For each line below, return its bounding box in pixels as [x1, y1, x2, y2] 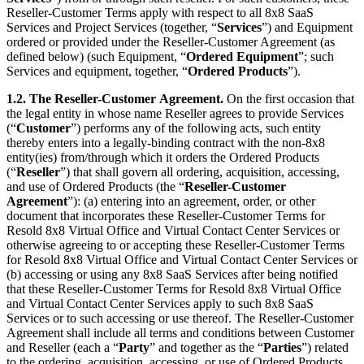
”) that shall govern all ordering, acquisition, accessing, [60, 165, 340, 180]
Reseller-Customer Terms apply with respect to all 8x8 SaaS [6, 6, 314, 20]
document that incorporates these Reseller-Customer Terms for [6, 209, 325, 223]
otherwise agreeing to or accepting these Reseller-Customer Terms [6, 238, 344, 253]
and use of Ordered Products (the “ [6, 180, 184, 194]
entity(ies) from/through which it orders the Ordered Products [6, 150, 319, 165]
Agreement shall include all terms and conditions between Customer [6, 326, 354, 340]
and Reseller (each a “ [6, 340, 119, 355]
